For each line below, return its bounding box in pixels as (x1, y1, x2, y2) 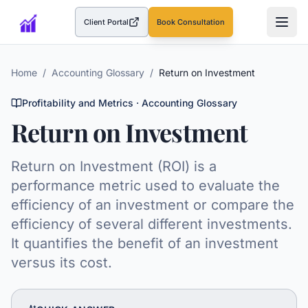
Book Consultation (157, 17, 225, 27)
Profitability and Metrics (22, 97, 133, 109)
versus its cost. (11, 254, 112, 271)
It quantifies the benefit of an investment (11, 235, 278, 252)
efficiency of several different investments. (11, 216, 292, 232)
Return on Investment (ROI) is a (11, 158, 217, 175)
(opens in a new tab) (111, 21, 186, 32)
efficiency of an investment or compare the (11, 197, 294, 213)
